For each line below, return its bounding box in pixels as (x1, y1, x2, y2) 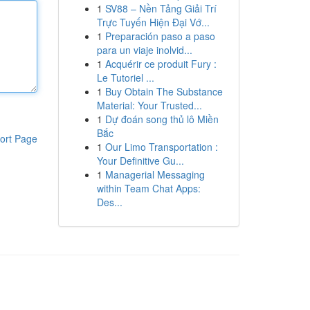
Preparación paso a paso (104, 29, 215, 43)
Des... (96, 195, 122, 209)
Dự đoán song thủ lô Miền (104, 112, 219, 126)
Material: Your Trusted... (96, 98, 202, 112)
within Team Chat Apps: (96, 181, 201, 195)
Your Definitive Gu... (96, 154, 184, 167)
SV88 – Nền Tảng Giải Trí (104, 1, 217, 15)
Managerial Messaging (104, 167, 205, 181)
